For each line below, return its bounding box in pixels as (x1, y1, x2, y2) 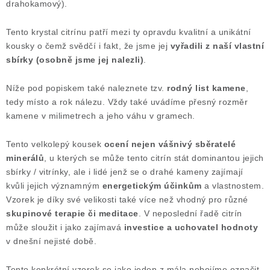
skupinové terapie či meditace (6, 209, 139, 218)
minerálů (6, 153, 44, 163)
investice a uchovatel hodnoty (124, 222, 258, 232)
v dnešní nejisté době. (6, 236, 96, 246)
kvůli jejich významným (6, 181, 102, 190)
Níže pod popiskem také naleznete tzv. (6, 83, 167, 93)
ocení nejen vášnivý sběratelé (104, 139, 236, 149)
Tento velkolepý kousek (6, 139, 104, 149)
